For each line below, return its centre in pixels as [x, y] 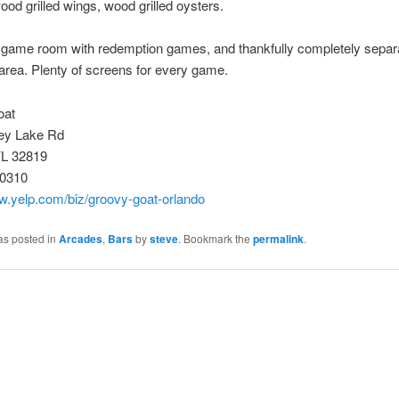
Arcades [80, 239]
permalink [278, 239]
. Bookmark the [215, 239]
